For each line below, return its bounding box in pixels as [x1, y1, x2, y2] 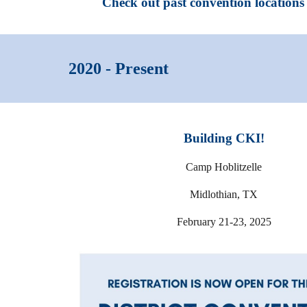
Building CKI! [183, 131, 265, 145]
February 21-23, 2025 [176, 216, 271, 228]
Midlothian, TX [190, 188, 258, 200]
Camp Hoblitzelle [186, 161, 262, 173]
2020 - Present [69, 60, 169, 77]
